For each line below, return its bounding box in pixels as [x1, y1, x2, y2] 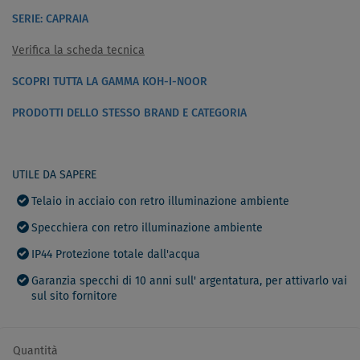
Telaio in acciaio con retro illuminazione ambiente [31, 196, 289, 207]
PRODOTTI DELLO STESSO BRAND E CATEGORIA [12, 108, 247, 119]
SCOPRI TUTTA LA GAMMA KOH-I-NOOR [12, 76, 207, 88]
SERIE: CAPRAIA [12, 14, 88, 25]
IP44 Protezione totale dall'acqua [31, 249, 200, 260]
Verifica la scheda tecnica [12, 45, 145, 56]
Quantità [13, 346, 58, 357]
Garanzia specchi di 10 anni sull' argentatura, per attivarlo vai [31, 276, 347, 287]
